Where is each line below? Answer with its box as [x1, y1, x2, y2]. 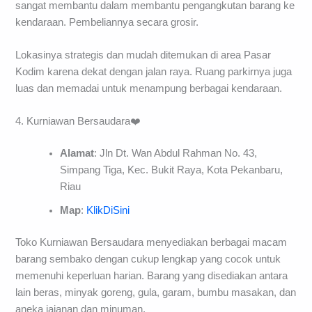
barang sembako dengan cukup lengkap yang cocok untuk [15, 253, 281, 265]
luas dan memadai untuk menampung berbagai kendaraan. [15, 82, 283, 94]
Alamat [60, 148, 95, 159]
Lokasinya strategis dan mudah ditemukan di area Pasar [15, 49, 272, 61]
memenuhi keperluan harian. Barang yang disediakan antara [15, 270, 288, 282]
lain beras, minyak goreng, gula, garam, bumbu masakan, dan [15, 287, 297, 299]
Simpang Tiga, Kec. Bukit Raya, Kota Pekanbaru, [60, 164, 283, 176]
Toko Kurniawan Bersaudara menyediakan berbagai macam [15, 237, 288, 249]
